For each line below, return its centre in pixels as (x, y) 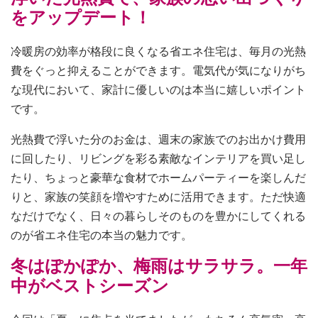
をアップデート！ (81, 17)
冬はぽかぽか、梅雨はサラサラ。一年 (159, 265)
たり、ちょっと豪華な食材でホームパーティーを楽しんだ (158, 177)
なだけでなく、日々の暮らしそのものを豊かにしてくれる (158, 216)
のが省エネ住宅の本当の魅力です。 (102, 235)
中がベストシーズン (90, 285)
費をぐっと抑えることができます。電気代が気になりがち (158, 70)
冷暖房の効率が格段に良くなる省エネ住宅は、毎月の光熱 (158, 51)
